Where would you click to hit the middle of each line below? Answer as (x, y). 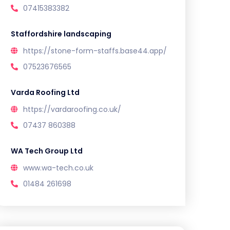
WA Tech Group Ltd (47, 151)
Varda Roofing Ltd (45, 93)
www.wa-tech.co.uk (58, 168)
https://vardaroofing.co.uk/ (72, 110)
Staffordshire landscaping (61, 34)
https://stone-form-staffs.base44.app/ (95, 51)
